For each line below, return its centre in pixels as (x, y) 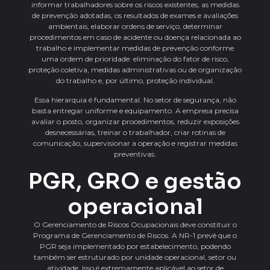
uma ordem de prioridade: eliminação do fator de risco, (135, 58)
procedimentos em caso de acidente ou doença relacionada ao (135, 37)
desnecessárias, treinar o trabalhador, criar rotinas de (135, 133)
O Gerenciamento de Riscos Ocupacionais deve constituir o (135, 224)
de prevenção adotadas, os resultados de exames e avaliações (135, 15)
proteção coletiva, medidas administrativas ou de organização (135, 69)
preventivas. (135, 154)
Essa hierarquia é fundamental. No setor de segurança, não (135, 100)
